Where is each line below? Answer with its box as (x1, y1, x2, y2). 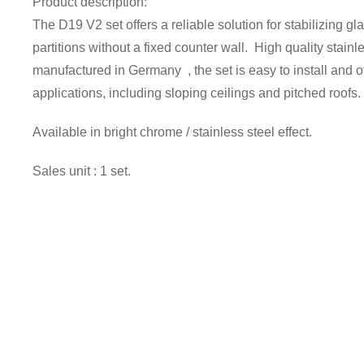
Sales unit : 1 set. (32, 164, 131, 178)
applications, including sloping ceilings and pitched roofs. (32, 86, 361, 100)
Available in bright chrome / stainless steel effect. (32, 125, 312, 139)
